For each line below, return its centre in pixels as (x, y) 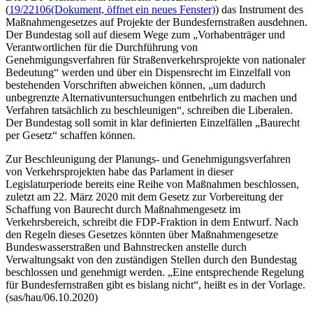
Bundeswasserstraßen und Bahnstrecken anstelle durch (126, 247)
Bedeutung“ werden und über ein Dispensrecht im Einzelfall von (148, 73)
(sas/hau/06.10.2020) (52, 298)
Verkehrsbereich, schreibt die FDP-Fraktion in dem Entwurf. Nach (152, 222)
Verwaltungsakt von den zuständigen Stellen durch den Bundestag (151, 260)
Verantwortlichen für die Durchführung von (102, 48)
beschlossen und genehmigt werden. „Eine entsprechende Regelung (155, 272)
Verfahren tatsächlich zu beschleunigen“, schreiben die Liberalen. (149, 110)
